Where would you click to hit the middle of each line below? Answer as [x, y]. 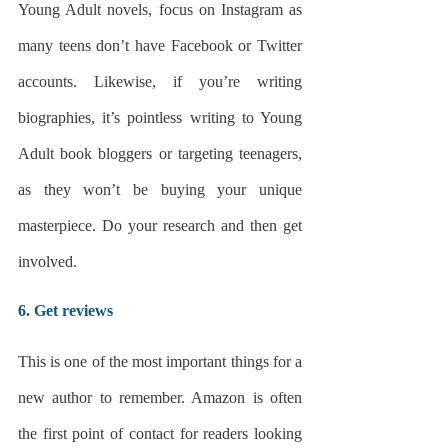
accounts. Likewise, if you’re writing [160, 81]
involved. [47, 261]
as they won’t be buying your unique [160, 189]
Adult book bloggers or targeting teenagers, [160, 153]
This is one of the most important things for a [160, 361]
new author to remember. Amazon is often [160, 397]
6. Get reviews [65, 310]
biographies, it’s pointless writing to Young [160, 117]
